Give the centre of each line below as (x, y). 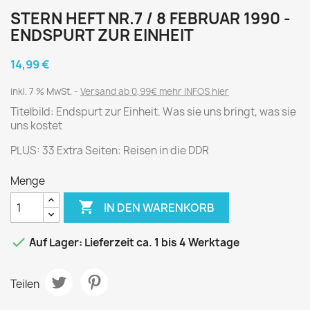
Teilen (25, 284)
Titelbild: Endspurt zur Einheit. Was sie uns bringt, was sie (153, 112)
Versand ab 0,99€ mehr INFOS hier (155, 92)
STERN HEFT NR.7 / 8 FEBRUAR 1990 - (151, 19)
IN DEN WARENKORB (159, 207)
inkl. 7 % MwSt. (42, 92)
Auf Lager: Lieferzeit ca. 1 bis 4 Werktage (133, 243)
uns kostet (36, 126)
